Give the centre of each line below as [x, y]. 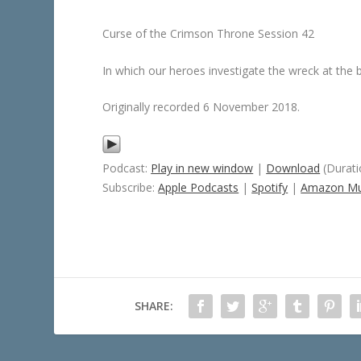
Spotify [270, 187]
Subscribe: [131, 187]
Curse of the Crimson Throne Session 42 [209, 34]
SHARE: [154, 305]
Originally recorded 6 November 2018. [201, 107]
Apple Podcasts [199, 187]
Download [293, 168]
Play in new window [202, 168]
